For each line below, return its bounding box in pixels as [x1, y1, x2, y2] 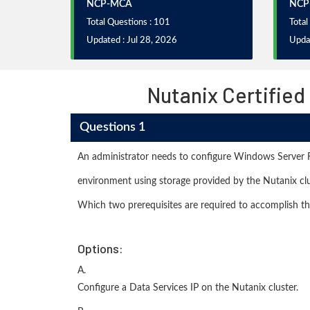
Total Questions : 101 [86, 18, 170, 27]
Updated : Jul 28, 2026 [86, 36, 177, 45]
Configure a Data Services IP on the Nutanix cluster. [77, 283, 298, 293]
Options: [77, 241, 123, 256]
